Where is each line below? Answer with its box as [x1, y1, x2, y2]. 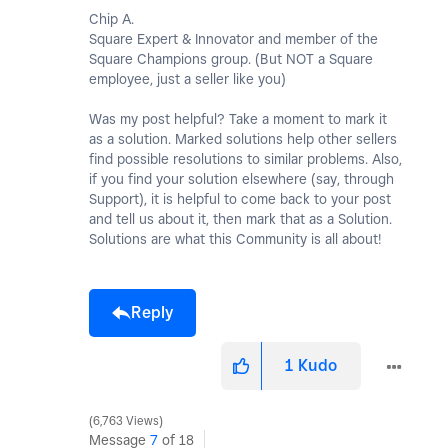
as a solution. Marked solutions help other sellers [89, 131, 397, 148]
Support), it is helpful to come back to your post [89, 191, 391, 208]
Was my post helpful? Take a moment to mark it [89, 111, 387, 128]
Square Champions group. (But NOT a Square [89, 51, 373, 68]
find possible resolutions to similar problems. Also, [89, 151, 402, 168]
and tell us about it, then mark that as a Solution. [89, 211, 392, 228]
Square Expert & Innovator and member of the [89, 31, 378, 48]
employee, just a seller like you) [89, 71, 286, 88]
